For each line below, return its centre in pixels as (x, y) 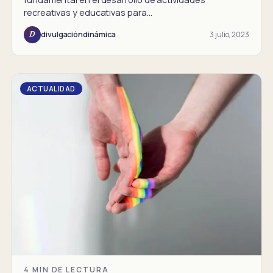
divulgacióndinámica (78, 35)
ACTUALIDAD (51, 88)
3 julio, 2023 (229, 34)
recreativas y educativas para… (88, 12)
